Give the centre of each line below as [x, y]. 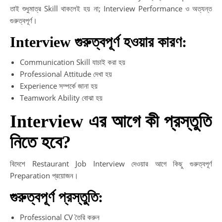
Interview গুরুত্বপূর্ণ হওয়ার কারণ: [98, 42]
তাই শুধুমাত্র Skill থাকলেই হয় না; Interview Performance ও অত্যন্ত [111, 8]
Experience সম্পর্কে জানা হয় [59, 85]
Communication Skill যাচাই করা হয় [73, 62]
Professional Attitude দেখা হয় [66, 74]
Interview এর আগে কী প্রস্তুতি [111, 121]
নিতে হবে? [40, 142]
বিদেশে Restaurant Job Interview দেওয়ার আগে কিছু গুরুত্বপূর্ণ [111, 163]
